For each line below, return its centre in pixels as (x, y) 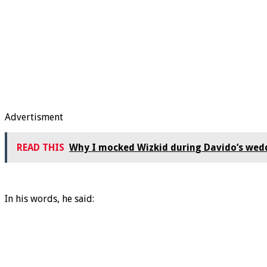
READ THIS (41, 148)
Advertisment (34, 117)
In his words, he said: (49, 199)
